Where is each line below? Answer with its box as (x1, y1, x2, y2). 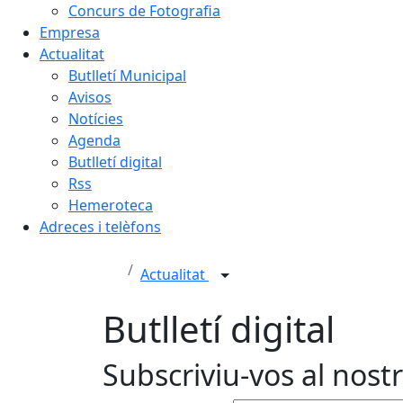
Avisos (68, 87, 112, 107)
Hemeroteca (68, 195, 153, 215)
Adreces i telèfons (40, 217, 161, 237)
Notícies (68, 109, 123, 129)
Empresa (40, 22, 100, 42)
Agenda (68, 130, 121, 150)
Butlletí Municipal (68, 66, 186, 85)
